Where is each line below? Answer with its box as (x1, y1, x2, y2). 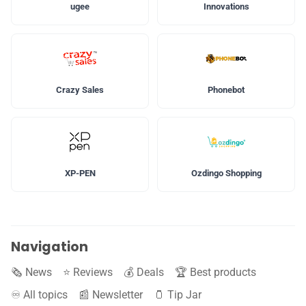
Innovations (203, 1, 249, 12)
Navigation (11, 237, 88, 256)
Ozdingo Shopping (191, 168, 262, 179)
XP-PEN (64, 168, 96, 179)
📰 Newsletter (79, 288, 143, 302)
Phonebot (208, 85, 245, 96)
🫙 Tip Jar (154, 288, 201, 302)
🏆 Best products (175, 266, 256, 279)
